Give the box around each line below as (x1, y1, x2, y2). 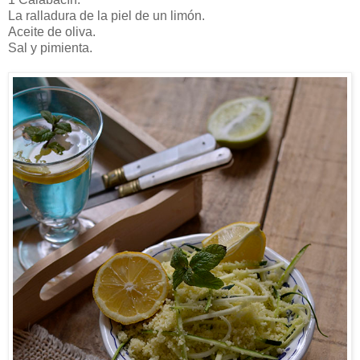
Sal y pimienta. (8, 40, 92, 55)
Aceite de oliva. (8, 24, 96, 39)
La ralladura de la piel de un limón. (8, 8, 205, 22)
